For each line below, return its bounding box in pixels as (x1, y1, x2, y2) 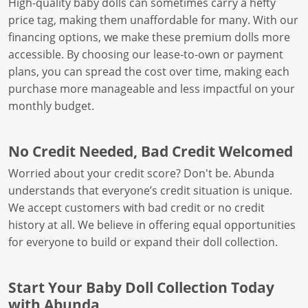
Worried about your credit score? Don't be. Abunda (8, 165, 274, 181)
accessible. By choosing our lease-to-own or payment (8, 46, 283, 62)
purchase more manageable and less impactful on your (8, 80, 295, 96)
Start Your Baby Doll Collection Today (8, 276, 274, 297)
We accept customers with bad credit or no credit (8, 199, 265, 215)
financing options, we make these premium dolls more (8, 29, 290, 45)
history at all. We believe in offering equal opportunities (8, 217, 296, 232)
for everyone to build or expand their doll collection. (8, 234, 278, 250)
